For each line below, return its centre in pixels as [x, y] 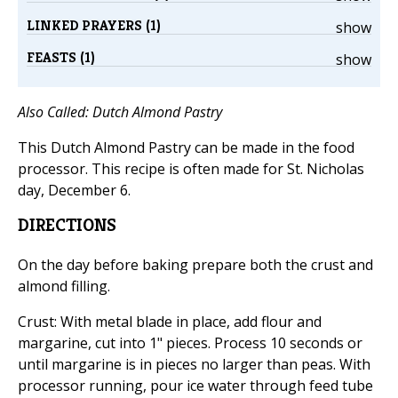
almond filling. [64, 287]
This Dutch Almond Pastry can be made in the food [186, 148]
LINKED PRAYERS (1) [94, 26]
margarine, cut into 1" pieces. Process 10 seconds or [190, 343]
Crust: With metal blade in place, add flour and [170, 322]
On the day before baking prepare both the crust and [195, 265]
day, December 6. [74, 191]
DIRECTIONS [67, 226]
